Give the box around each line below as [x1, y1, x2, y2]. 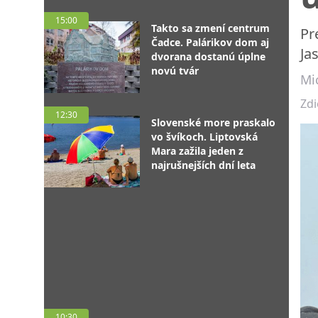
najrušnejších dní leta [151, 158, 256, 172]
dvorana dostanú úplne [151, 50, 265, 63]
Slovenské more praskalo [151, 116, 275, 129]
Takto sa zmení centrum [151, 21, 270, 35]
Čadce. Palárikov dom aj [151, 35, 269, 49]
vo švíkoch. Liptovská [151, 130, 258, 143]
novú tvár [151, 64, 199, 77]
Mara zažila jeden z [151, 144, 243, 158]
